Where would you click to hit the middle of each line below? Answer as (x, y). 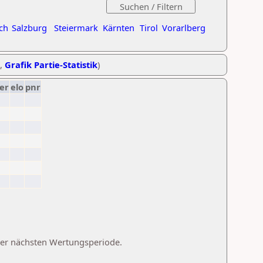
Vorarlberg (184, 28)
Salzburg (29, 28)
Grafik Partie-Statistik (51, 65)
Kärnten (119, 28)
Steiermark (76, 28)
